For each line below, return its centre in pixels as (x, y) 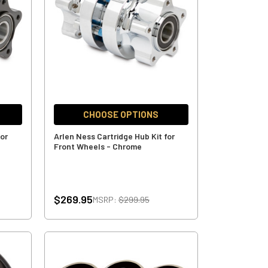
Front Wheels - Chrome (98, 146)
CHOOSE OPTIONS (121, 114)
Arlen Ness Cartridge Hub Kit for (114, 136)
